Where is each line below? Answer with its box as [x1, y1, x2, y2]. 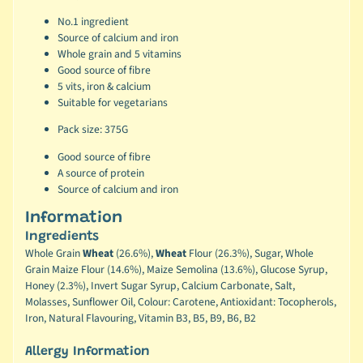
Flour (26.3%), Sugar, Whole [188, 246, 314, 262]
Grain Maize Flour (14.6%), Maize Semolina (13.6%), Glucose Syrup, [24, 262, 327, 278]
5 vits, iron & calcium [57, 78, 151, 94]
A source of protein [57, 164, 144, 181]
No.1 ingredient [57, 13, 129, 29]
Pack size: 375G [57, 122, 128, 138]
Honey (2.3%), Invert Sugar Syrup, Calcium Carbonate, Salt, [24, 278, 295, 294]
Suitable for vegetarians [57, 94, 168, 110]
